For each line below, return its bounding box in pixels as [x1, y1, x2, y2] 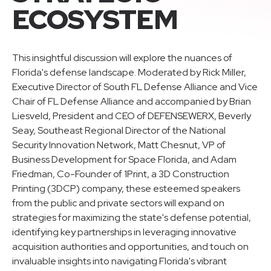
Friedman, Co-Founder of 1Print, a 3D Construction [12, 168, 229, 180]
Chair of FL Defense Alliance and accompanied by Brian [12, 95, 251, 108]
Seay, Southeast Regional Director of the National [12, 124, 226, 137]
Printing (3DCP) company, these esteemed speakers [12, 182, 240, 195]
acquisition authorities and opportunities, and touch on [12, 240, 249, 253]
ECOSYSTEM [12, 1, 178, 38]
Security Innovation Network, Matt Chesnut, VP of [12, 139, 226, 151]
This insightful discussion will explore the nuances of [12, 51, 232, 64]
